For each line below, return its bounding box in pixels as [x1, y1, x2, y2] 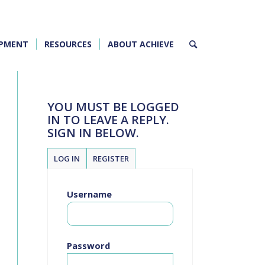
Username [67, 188, 112, 201]
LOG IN [54, 153, 80, 164]
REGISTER [93, 153, 129, 164]
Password [67, 240, 110, 252]
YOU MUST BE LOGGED [47, 99, 179, 115]
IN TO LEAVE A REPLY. [47, 112, 169, 128]
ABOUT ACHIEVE [108, 38, 174, 50]
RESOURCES [44, 38, 92, 50]
